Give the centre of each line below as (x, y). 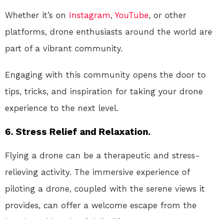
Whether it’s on (37, 15)
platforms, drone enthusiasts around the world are (109, 32)
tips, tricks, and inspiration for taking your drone (104, 92)
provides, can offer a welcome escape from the (101, 206)
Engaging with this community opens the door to (105, 75)
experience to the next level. (62, 108)
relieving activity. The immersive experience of (97, 172)
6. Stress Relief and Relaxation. (78, 132)
